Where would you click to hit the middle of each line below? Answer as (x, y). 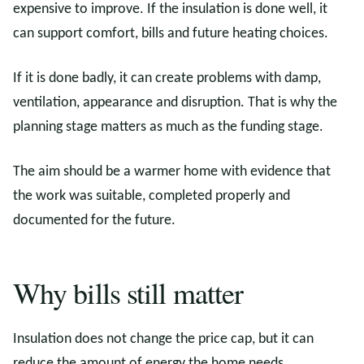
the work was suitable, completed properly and (152, 196)
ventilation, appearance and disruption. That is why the (175, 103)
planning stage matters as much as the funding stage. (168, 127)
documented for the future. (94, 221)
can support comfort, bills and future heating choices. (171, 34)
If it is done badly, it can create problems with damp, (167, 78)
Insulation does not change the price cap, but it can (163, 339)
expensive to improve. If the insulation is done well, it (170, 9)
